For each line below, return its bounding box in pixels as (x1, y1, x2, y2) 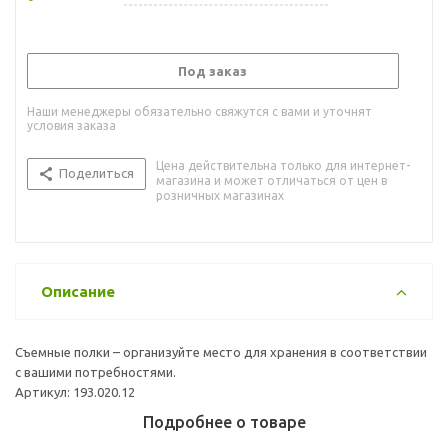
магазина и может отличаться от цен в (156, 173, 387, 187)
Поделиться (59, 165, 134, 180)
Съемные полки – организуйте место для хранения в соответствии (15, 344, 427, 359)
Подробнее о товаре (142, 412, 306, 431)
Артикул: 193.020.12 (15, 384, 135, 399)
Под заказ (178, 63, 247, 78)
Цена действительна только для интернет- (156, 158, 410, 172)
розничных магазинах (156, 188, 284, 202)
